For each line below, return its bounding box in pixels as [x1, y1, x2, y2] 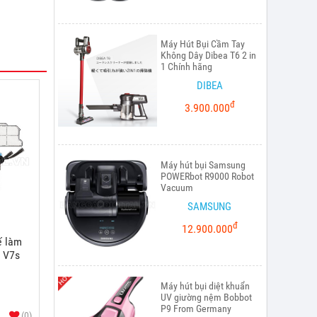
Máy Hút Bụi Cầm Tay [161, 38, 245, 50]
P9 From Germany [161, 302, 231, 314]
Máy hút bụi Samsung [161, 158, 246, 171]
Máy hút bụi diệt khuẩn [161, 279, 250, 292]
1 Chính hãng [161, 60, 212, 72]
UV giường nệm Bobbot [161, 291, 252, 303]
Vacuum [161, 181, 193, 193]
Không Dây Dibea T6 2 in [161, 49, 256, 61]
